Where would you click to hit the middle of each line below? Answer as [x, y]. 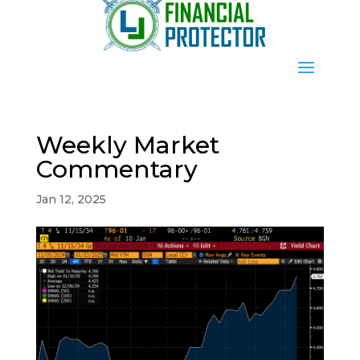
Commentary [117, 169]
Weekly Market [127, 145]
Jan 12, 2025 [71, 199]
